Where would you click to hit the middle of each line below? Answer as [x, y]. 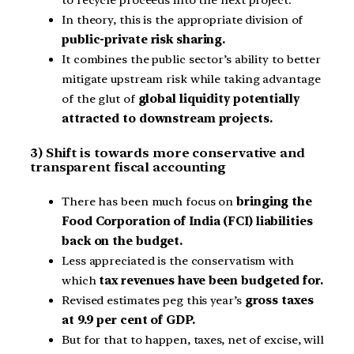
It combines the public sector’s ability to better [192, 60]
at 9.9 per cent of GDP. [128, 320]
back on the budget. [122, 241]
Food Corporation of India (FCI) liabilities [187, 221]
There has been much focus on [149, 201]
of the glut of [100, 99]
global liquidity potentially [218, 99]
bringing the [274, 201]
